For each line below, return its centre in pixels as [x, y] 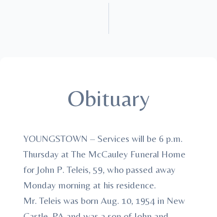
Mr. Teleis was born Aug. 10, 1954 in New [104, 200]
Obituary [108, 98]
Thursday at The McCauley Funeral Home [104, 154]
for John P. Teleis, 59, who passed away [99, 169]
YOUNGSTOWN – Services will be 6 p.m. [103, 138]
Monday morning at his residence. [90, 185]
